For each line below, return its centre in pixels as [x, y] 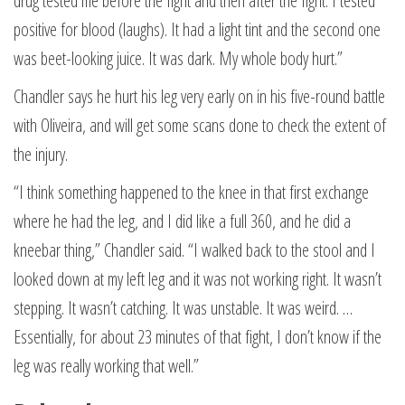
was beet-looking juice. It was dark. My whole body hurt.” [178, 58]
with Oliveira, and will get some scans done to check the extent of [200, 125]
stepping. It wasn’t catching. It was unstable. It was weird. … [183, 308]
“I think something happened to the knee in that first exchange [191, 192]
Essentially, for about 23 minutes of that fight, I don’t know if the [198, 337]
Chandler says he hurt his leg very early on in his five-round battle [199, 96]
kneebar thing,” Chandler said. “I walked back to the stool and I [194, 250]
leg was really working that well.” [106, 366]
